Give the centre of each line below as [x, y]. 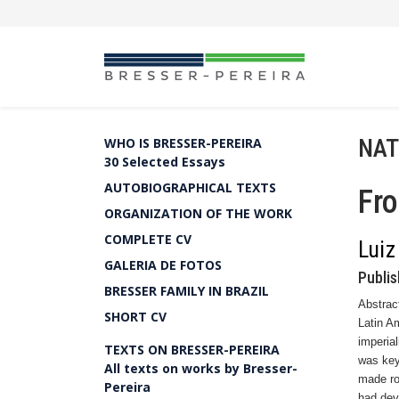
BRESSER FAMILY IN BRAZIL [187, 291]
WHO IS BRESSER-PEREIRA [183, 143]
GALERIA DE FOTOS [163, 265]
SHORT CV [135, 317]
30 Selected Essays [165, 162]
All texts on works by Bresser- [201, 368]
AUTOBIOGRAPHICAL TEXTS [190, 187]
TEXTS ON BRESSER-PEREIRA [192, 350]
